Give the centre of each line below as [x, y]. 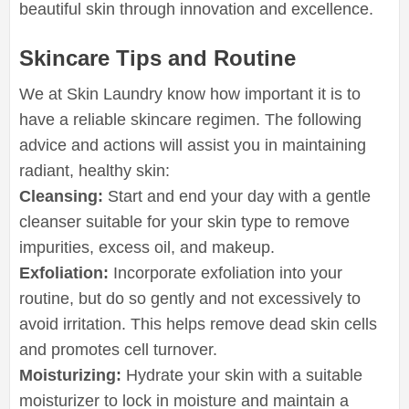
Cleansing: [63, 196]
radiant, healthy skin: [94, 170]
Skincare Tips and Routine [157, 58]
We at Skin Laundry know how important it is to [190, 94]
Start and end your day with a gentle [239, 196]
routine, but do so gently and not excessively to [190, 298]
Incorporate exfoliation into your [228, 273]
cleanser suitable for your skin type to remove [184, 221]
